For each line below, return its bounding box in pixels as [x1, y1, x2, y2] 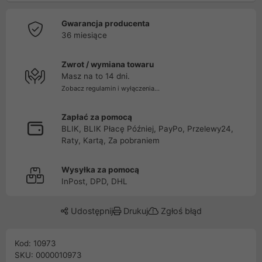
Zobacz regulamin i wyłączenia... [61, 84, 160, 92]
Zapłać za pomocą [61, 112, 132, 122]
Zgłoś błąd [158, 206, 202, 216]
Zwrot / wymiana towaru [61, 60, 154, 69]
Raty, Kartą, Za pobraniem [61, 136, 160, 145]
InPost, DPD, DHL [61, 177, 127, 186]
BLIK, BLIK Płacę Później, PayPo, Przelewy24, [61, 124, 233, 133]
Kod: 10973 [15, 239, 56, 248]
